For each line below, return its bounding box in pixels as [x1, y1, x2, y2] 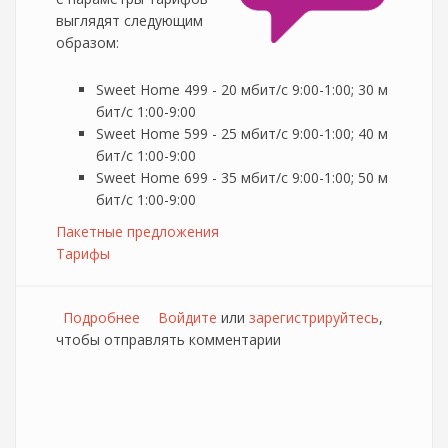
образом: [56, 33, 119, 52]
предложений [140, 330, 232, 349]
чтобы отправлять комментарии [56, 330, 281, 349]
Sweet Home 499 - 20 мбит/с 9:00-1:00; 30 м [96, 80, 388, 99]
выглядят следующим [56, 11, 203, 30]
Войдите [158, 308, 217, 327]
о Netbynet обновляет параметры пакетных [140, 308, 440, 327]
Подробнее [63, 308, 140, 327]
